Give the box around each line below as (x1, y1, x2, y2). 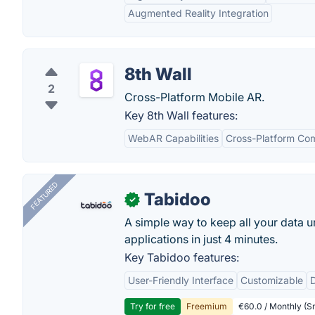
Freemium (186, 301, 227, 311)
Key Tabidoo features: (124, 250, 239, 264)
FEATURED (28, 180, 60, 212)
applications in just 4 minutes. (124, 232, 278, 246)
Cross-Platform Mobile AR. (124, 90, 264, 104)
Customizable (240, 274, 303, 286)
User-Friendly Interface (128, 274, 233, 286)
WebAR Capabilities (128, 132, 219, 144)
